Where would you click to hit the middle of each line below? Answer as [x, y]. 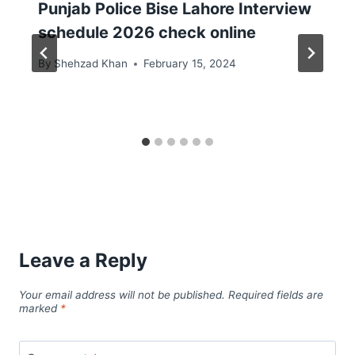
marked [40, 309]
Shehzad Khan [91, 64]
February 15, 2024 [190, 64]
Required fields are [276, 295]
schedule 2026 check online [147, 33]
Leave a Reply [83, 261]
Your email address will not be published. [122, 295]
